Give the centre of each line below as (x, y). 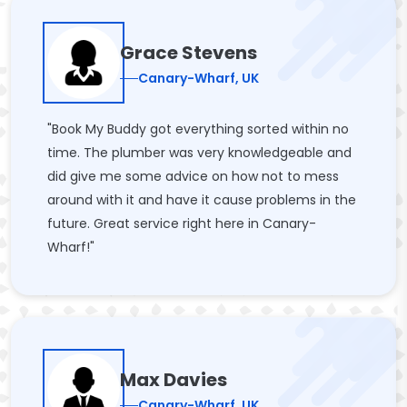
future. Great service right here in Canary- (182, 223)
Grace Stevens (189, 52)
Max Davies (174, 379)
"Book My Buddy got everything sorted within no (198, 129)
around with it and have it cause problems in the (202, 200)
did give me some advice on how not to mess (193, 176)
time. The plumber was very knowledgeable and (199, 153)
